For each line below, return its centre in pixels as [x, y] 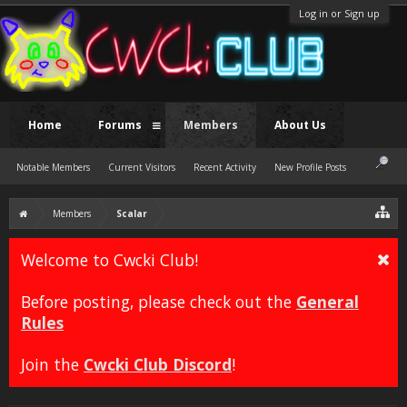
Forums [120, 125]
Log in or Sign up [339, 13]
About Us [300, 125]
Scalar [132, 213]
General [328, 302]
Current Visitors [142, 167]
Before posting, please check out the [159, 302]
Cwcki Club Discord [158, 364]
